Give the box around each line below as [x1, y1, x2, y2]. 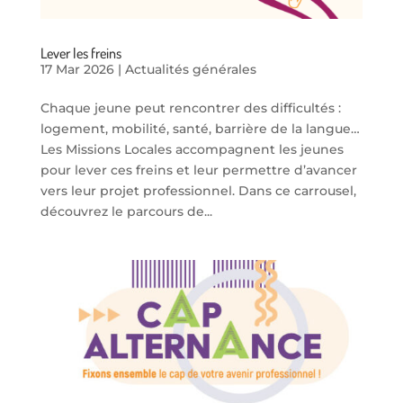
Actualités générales [124, 60, 256, 77]
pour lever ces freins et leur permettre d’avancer [40, 161, 357, 178]
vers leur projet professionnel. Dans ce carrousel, [40, 182, 356, 199]
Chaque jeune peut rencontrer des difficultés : [40, 99, 341, 116]
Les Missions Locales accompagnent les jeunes [40, 140, 344, 157]
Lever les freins [40, 43, 121, 62]
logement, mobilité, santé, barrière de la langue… [40, 120, 360, 137]
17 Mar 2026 [40, 60, 114, 77]
